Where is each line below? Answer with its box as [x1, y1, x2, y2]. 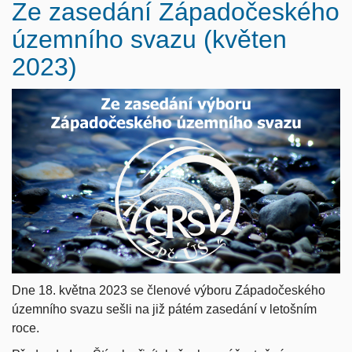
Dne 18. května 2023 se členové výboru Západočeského [12, 283, 325, 297]
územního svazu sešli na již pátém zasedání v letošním [12, 302, 317, 316]
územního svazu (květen [12, 24, 287, 53]
